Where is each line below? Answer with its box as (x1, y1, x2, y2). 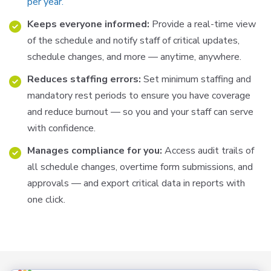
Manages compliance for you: (27, 143, 165, 157)
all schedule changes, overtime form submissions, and (27, 160, 253, 174)
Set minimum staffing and (141, 72, 251, 86)
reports (192, 176, 224, 190)
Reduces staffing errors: (27, 72, 141, 86)
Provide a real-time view (149, 17, 256, 31)
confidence (48, 121, 94, 135)
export (101, 176, 129, 190)
